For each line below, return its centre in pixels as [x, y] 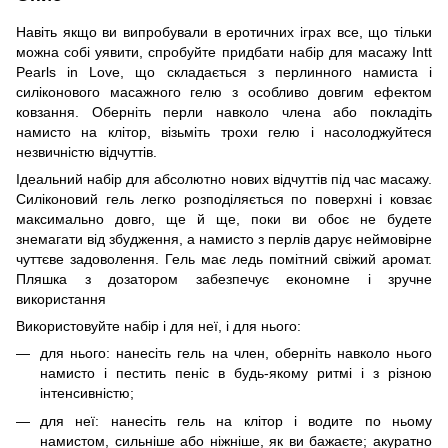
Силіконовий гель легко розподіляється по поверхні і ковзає [224, 199]
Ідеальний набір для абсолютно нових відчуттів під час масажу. [224, 179]
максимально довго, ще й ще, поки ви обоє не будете [224, 219]
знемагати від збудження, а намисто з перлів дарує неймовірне [224, 239]
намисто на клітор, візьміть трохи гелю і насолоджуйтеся [224, 132]
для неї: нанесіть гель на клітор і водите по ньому [236, 421]
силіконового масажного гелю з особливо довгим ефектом [224, 92]
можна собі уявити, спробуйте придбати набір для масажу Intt [224, 52]
